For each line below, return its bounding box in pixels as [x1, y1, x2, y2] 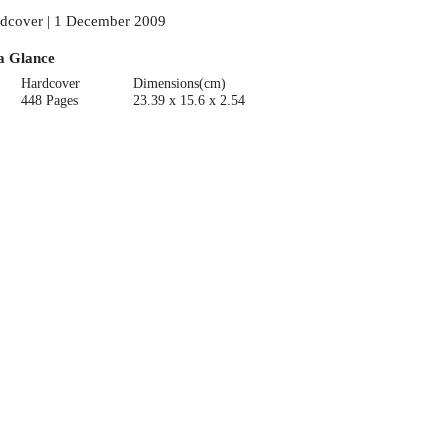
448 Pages [21, 92, 79, 108]
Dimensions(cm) [132, 75, 226, 91]
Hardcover [21, 75, 81, 91]
